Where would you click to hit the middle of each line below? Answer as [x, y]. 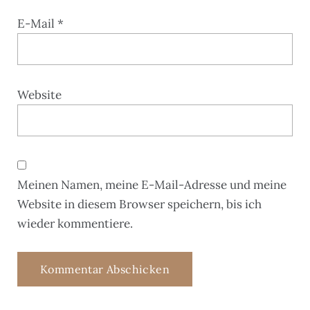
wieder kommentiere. [75, 223]
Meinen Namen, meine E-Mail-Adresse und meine [152, 184]
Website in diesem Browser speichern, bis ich [139, 204]
